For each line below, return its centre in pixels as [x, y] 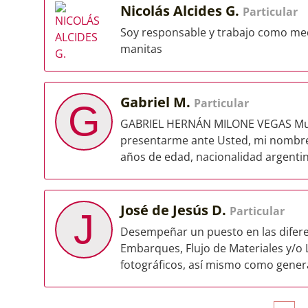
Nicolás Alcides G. [181, 11]
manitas [141, 49]
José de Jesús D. [175, 210]
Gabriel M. [157, 102]
